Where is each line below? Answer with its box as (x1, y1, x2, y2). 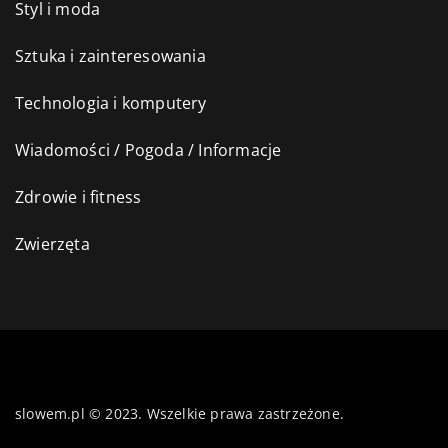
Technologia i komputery (15, 92, 207, 115)
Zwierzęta (15, 233, 90, 256)
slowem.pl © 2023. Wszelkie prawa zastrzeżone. (15, 404, 344, 424)
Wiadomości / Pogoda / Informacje (15, 139, 282, 162)
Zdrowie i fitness (15, 186, 142, 209)
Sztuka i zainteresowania (15, 45, 206, 68)
